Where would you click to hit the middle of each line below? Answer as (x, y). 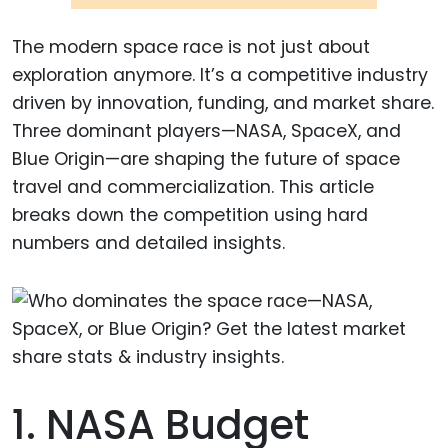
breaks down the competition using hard (190, 214)
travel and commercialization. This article (193, 186)
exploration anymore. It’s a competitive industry (220, 74)
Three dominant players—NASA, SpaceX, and (206, 130)
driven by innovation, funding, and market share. (223, 102)
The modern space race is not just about (191, 46)
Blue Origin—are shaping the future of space (206, 158)
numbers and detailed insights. (148, 242)
